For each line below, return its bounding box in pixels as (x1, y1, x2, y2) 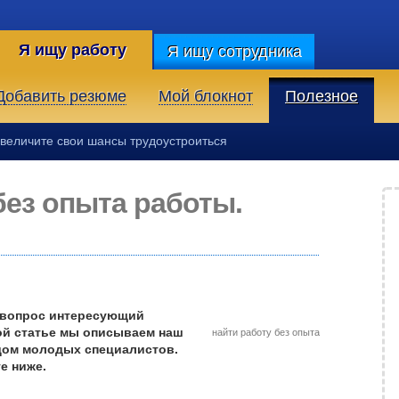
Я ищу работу (18, 41, 126, 59)
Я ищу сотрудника (167, 43, 302, 61)
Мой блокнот (159, 87, 253, 105)
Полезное (285, 87, 358, 105)
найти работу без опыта (212, 327, 320, 338)
